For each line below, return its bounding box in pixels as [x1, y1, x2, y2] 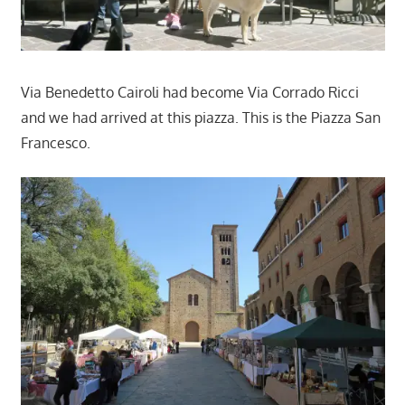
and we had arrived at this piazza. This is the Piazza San [20, 108, 381, 127]
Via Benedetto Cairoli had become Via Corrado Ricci [20, 82, 359, 101]
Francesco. [20, 133, 90, 152]
